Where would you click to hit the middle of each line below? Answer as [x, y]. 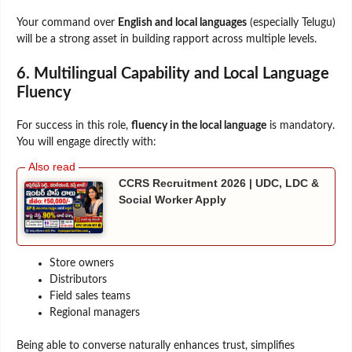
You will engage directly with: [86, 142]
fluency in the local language [199, 125]
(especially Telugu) [291, 22]
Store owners [82, 264]
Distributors [78, 280]
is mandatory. [301, 125]
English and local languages [182, 22]
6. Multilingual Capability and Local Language [173, 73]
